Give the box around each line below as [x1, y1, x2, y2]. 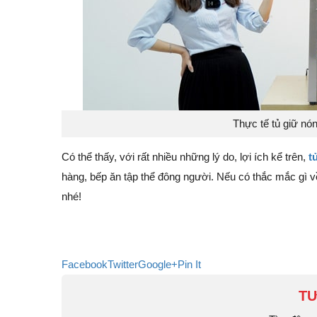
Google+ [138, 258, 178, 271]
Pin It [178, 258, 201, 271]
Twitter [108, 258, 138, 271]
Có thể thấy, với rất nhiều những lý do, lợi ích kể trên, [62, 151, 309, 163]
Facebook [62, 258, 108, 271]
